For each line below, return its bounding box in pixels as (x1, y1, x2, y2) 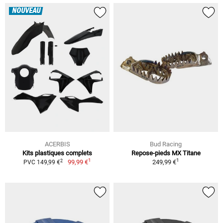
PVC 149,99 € (23, 159, 61, 166)
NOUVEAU (12, 7, 40, 15)
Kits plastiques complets (22, 149, 92, 157)
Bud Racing (150, 140, 182, 148)
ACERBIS (44, 140, 70, 148)
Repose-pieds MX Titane (131, 149, 201, 157)
